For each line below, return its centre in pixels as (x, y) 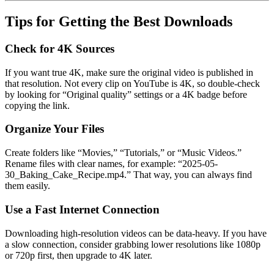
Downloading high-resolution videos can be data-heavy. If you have (136, 233)
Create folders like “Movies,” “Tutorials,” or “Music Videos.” (123, 153)
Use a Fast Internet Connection (82, 209)
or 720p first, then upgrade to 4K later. (79, 255)
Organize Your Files (54, 129)
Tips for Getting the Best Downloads (119, 22)
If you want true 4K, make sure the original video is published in (129, 72)
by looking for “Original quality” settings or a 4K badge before (126, 94)
